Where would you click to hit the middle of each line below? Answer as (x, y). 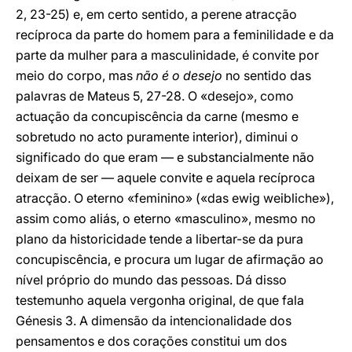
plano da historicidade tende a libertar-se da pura (159, 239)
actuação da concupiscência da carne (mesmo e (157, 116)
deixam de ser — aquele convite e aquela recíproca (165, 178)
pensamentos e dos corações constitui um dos (151, 341)
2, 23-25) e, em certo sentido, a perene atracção (156, 14)
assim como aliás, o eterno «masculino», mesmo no (166, 218)
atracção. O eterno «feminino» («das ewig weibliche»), (175, 198)
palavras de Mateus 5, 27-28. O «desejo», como (155, 96)
